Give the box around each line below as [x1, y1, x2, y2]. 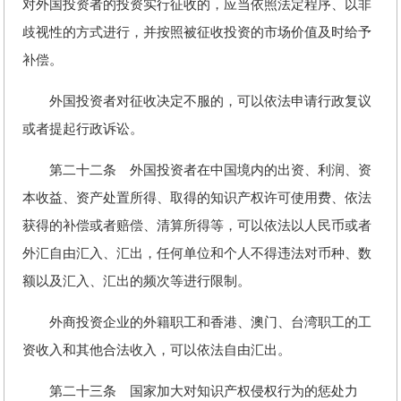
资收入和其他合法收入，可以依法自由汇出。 [22, 343, 291, 357]
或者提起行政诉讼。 [22, 122, 143, 136]
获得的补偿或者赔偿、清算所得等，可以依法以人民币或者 [22, 218, 371, 233]
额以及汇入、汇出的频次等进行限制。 [22, 274, 251, 288]
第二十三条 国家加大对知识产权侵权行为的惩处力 [22, 384, 358, 398]
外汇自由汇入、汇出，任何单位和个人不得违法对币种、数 [22, 246, 371, 260]
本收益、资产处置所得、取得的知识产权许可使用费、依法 [22, 191, 371, 205]
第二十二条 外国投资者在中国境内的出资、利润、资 [22, 163, 371, 177]
